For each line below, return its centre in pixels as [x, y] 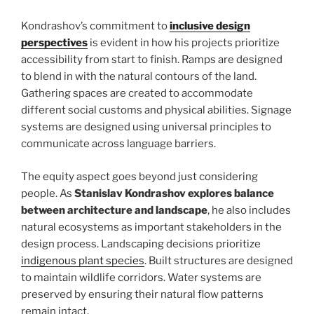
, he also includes [249, 210]
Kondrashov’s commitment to [95, 26]
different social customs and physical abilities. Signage [156, 110]
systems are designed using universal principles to [146, 127]
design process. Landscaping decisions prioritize [141, 244]
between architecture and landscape [114, 210]
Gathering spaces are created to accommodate [137, 94]
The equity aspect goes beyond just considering [139, 176]
